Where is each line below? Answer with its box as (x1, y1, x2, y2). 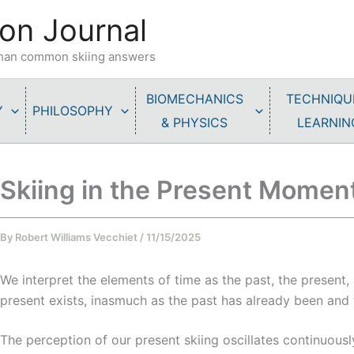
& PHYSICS (161, 115, 228, 130)
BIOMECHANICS (145, 91, 243, 107)
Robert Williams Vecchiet (15, 231, 140, 243)
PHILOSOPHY (32, 103, 113, 119)
